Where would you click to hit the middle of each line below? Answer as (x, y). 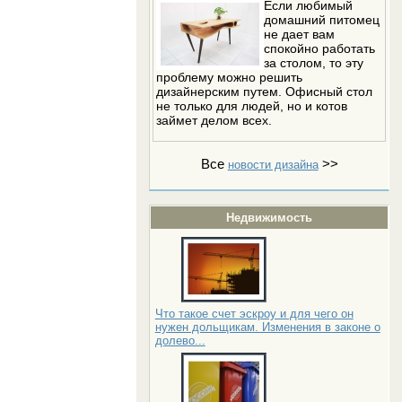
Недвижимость (270, 217)
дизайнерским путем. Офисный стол (265, 91)
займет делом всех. (214, 120)
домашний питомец (322, 19)
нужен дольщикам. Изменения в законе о (267, 327)
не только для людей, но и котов (252, 105)
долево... (180, 340)
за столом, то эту (314, 62)
